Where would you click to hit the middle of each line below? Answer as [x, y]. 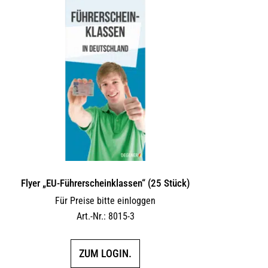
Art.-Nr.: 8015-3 [105, 216]
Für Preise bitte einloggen [105, 201]
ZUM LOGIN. [105, 253]
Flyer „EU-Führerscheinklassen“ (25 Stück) [105, 183]
